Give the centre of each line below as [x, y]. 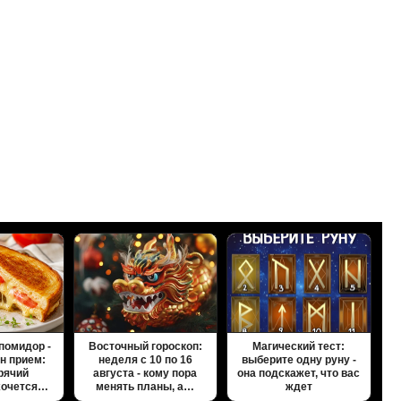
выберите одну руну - [299, 360]
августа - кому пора [145, 374]
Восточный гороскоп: [145, 347]
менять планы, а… [145, 387]
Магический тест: [299, 347]
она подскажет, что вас [299, 374]
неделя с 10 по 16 [145, 360]
